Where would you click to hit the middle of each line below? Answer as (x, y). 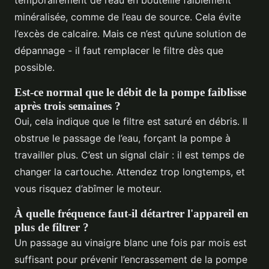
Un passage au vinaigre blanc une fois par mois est (131, 242)
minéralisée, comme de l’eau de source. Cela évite (128, 17)
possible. (35, 67)
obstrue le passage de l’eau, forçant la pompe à (122, 138)
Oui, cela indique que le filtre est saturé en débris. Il (131, 121)
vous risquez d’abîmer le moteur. (88, 188)
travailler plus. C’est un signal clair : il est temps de (129, 155)
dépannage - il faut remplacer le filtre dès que (119, 50)
